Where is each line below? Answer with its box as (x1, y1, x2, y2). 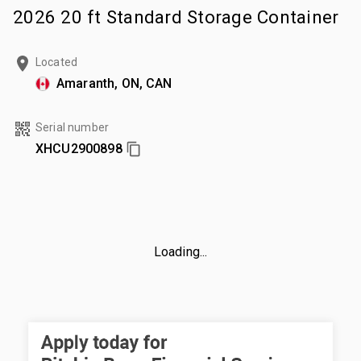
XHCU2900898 (35, 140, 122, 156)
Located (35, 55, 78, 68)
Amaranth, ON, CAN (56, 75, 172, 91)
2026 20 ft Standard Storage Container (13, 6, 339, 27)
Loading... (153, 243, 208, 259)
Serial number (35, 120, 109, 134)
